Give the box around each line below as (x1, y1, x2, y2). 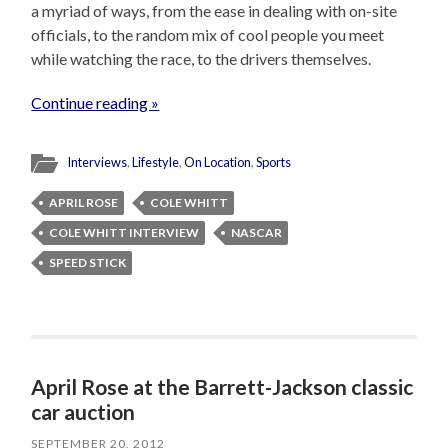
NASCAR (231, 225, 283, 241)
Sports (256, 154, 292, 171)
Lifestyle (132, 154, 180, 171)
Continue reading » (31, 93, 160, 113)
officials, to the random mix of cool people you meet (31, 25, 385, 45)
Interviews (67, 154, 128, 171)
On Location (184, 154, 252, 171)
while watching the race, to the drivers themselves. (31, 49, 372, 69)
